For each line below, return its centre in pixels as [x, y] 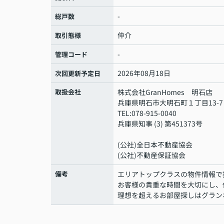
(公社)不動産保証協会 [151, 155]
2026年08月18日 [144, 73]
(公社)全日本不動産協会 [155, 145]
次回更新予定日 [78, 73]
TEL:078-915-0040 [147, 113]
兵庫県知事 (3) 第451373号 [160, 124]
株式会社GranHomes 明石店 [165, 92]
